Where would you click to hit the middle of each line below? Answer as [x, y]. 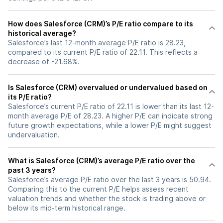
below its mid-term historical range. [67, 208]
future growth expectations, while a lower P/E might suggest [110, 125]
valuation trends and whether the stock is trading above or [107, 198]
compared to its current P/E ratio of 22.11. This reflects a [103, 52]
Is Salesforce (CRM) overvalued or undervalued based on [108, 87]
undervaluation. [34, 135]
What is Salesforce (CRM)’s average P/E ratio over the [102, 161]
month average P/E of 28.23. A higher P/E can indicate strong [110, 116]
